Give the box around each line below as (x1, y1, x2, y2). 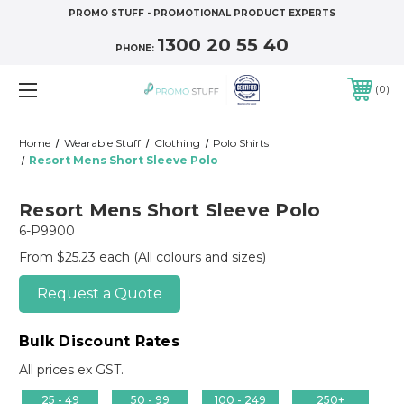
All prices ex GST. (19, 361, 124, 378)
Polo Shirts (213, 135, 270, 150)
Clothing (153, 135, 200, 150)
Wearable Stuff (63, 135, 141, 150)
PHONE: (115, 42, 157, 54)
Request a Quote (37, 284, 162, 302)
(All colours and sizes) (133, 248, 266, 265)
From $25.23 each (19, 248, 133, 265)
